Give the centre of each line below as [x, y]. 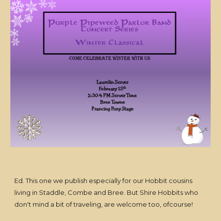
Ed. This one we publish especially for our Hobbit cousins [104, 181]
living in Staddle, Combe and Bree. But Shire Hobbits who [107, 192]
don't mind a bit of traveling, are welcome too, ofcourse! [104, 204]
